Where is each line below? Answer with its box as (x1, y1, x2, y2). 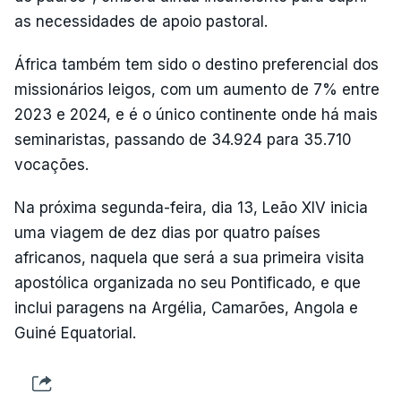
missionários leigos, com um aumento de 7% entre (14, 81, 380, 98)
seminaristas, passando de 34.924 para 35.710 (14, 131, 352, 149)
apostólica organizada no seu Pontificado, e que (14, 274, 361, 292)
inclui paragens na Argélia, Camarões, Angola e (14, 299, 358, 317)
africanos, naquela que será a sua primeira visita (14, 249, 364, 267)
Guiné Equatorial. (14, 324, 136, 342)
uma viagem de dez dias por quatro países (14, 224, 320, 242)
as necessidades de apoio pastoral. (14, 13, 268, 30)
